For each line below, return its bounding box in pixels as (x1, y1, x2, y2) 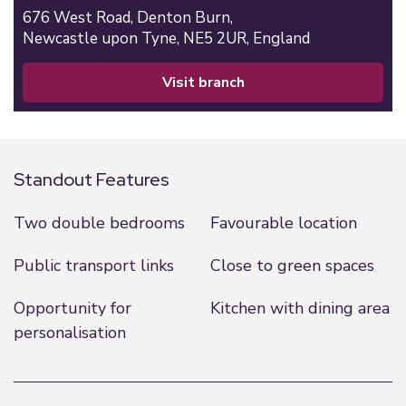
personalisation (14, 322, 126, 343)
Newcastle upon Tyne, (23, 28, 183, 49)
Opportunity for (14, 297, 131, 319)
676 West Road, (23, 7, 137, 28)
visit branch (171, 72, 245, 92)
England (253, 28, 310, 49)
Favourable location (209, 212, 357, 234)
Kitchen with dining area (209, 297, 390, 319)
